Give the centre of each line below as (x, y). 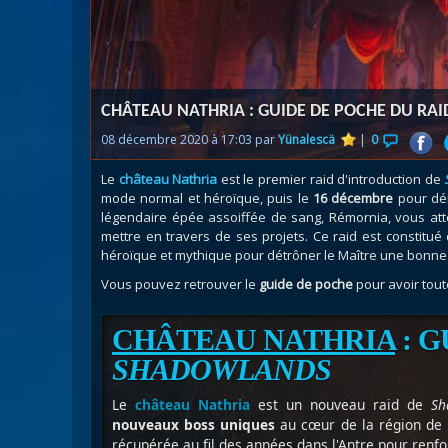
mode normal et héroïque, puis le (207, 198)
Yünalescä (306, 139)
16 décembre (353, 198)
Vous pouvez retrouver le (180, 284)
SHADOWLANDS (221, 370)
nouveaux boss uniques (194, 424)
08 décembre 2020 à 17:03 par (189, 139)
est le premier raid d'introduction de (331, 179)
